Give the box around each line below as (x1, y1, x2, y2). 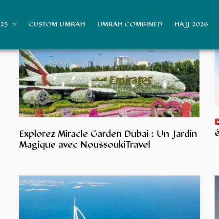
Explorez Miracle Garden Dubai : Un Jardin (19, 130, 197, 139)
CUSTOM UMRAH (29, 21, 85, 28)
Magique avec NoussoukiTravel (19, 140, 150, 150)
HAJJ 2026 (175, 21, 208, 28)
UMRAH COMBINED (97, 21, 162, 28)
